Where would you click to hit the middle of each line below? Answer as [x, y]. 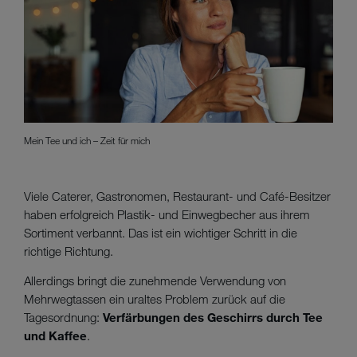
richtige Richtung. [69, 251]
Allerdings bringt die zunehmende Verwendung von [155, 280]
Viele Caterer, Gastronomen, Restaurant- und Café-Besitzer [177, 196]
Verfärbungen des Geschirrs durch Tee [213, 317]
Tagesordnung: [63, 317]
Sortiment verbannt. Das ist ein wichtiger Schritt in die [161, 233]
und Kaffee [55, 335]
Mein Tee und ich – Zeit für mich [87, 141]
